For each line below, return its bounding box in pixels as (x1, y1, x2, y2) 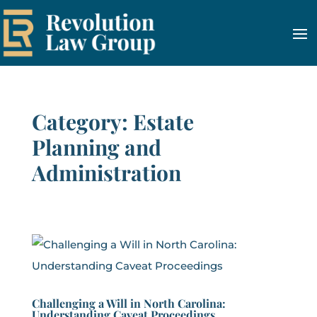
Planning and (31, 132, 161, 161)
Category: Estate (31, 107, 194, 136)
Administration (31, 158, 181, 187)
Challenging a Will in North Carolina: (31, 295, 226, 311)
